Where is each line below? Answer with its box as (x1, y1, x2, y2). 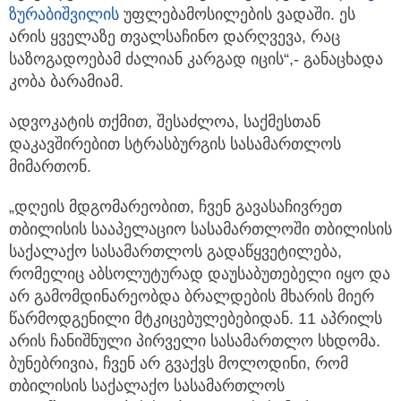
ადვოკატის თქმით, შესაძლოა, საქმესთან (9, 113, 320, 132)
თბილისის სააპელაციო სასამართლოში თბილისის (9, 220, 392, 239)
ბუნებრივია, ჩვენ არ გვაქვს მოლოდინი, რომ (9, 354, 348, 373)
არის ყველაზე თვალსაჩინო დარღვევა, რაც (9, 28, 340, 47)
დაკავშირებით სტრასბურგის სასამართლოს (9, 135, 341, 154)
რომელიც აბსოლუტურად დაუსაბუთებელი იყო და (9, 265, 390, 284)
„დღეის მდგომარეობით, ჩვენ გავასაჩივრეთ (9, 198, 342, 217)
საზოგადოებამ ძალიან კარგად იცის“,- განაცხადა (9, 50, 383, 69)
